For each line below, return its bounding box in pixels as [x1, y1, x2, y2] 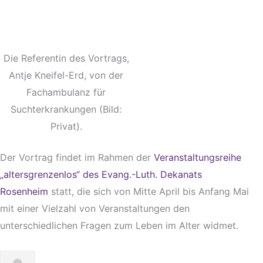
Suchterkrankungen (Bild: [11, 103, 122, 115]
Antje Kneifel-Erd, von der [9, 69, 123, 81]
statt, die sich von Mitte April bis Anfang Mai [48, 185, 249, 197]
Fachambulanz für [26, 86, 106, 98]
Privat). [50, 120, 82, 132]
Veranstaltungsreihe [154, 151, 241, 163]
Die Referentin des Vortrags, [3, 52, 129, 64]
